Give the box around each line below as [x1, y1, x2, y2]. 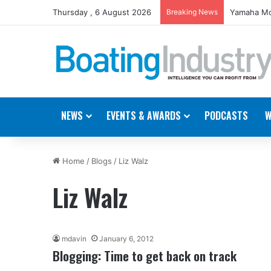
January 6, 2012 [99, 233, 154, 243]
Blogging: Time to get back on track [53, 246, 237, 265]
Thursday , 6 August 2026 [53, 7, 151, 17]
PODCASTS [204, 108, 248, 123]
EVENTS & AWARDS [106, 108, 181, 123]
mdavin [62, 233, 87, 243]
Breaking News [166, 7, 218, 16]
